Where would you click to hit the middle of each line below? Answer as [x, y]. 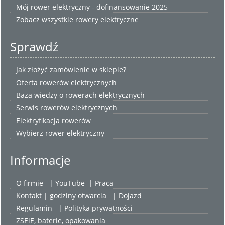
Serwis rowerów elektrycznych [67, 107]
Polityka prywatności [98, 208]
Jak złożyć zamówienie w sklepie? [71, 70]
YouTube [70, 183]
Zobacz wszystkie [46, 20]
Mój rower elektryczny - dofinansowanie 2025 [92, 7]
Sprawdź [34, 47]
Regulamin [34, 208]
